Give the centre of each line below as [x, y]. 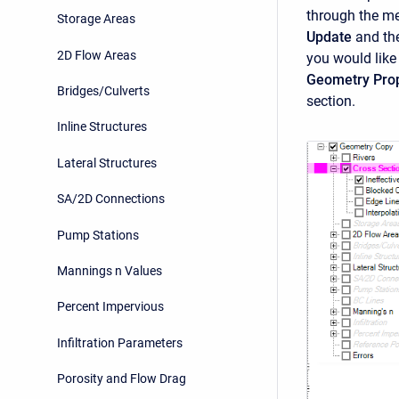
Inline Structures [102, 127]
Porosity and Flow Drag [122, 379]
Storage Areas [96, 19]
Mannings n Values [110, 270]
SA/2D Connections [111, 199]
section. [331, 101]
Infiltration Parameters [120, 342]
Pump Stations [98, 235]
